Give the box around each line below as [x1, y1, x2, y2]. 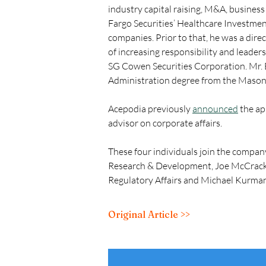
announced [192, 103, 238, 115]
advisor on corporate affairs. [108, 117, 222, 129]
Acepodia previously [108, 103, 192, 115]
